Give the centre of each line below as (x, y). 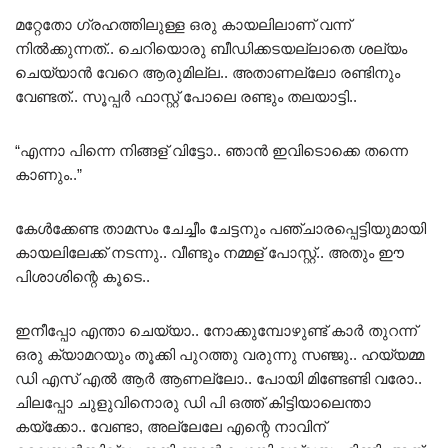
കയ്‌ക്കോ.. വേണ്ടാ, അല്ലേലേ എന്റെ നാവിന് (170, 427)
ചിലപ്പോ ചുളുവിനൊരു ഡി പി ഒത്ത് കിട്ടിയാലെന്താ (193, 403)
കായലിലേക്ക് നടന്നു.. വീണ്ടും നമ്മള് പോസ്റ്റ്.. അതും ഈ (209, 253)
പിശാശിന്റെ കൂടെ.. (82, 277)
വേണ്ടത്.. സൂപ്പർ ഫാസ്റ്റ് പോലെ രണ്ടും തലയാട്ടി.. (186, 97)
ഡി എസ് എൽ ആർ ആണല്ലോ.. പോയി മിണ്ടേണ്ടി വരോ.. (218, 379)
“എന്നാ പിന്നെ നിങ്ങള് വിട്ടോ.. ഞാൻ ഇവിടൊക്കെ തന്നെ (211, 151)
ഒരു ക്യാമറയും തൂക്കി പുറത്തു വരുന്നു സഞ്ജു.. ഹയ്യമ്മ (219, 355)
